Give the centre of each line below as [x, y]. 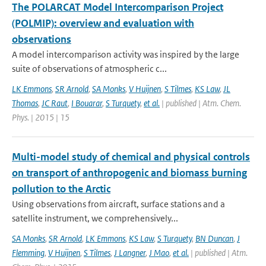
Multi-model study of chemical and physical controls [131, 157]
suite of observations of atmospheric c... [89, 69]
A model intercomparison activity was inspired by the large [126, 54]
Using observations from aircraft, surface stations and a [118, 204]
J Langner [130, 253]
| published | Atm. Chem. [200, 103]
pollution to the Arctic [61, 189]
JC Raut [55, 103]
